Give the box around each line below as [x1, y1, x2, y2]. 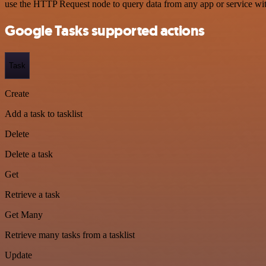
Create [5, 88, 29, 99]
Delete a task [5, 149, 53, 160]
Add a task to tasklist [5, 109, 83, 119]
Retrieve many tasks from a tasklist [5, 230, 135, 240]
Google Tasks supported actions [5, 21, 205, 40]
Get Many [5, 210, 43, 220]
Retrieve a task [5, 189, 60, 200]
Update [5, 250, 32, 261]
